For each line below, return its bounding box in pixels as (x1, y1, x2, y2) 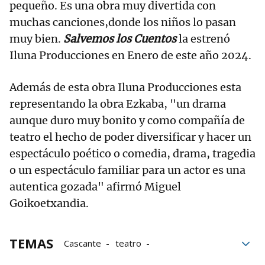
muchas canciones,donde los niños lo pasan (9, 15, 236, 30)
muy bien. (9, 32, 63, 46)
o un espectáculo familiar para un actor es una (9, 163, 245, 177)
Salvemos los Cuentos (63, 32, 176, 46)
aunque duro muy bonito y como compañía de (9, 114, 245, 128)
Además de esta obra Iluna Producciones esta (9, 80, 241, 95)
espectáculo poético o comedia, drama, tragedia (9, 147, 256, 161)
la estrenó (176, 32, 230, 46)
